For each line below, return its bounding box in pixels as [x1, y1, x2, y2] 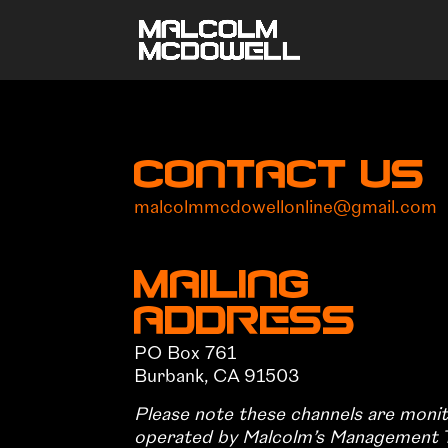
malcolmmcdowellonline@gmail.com [134, 195, 438, 219]
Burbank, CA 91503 [134, 364, 301, 388]
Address [134, 305, 357, 341]
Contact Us [134, 159, 426, 195]
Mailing [134, 269, 311, 305]
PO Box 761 [134, 341, 237, 365]
